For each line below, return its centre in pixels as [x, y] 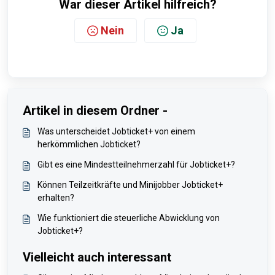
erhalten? [56, 198]
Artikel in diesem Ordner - [95, 110]
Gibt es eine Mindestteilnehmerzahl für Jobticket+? [136, 165]
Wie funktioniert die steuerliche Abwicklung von [129, 218]
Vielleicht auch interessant [97, 257]
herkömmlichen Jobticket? [89, 144]
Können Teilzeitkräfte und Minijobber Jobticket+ [130, 185]
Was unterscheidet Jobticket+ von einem [116, 131]
